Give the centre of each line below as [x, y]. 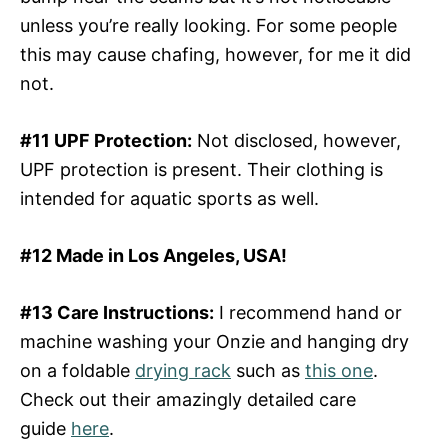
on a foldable [77, 370]
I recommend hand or [308, 312]
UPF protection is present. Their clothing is [201, 169]
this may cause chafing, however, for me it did [215, 54]
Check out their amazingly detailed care [188, 399]
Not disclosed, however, [296, 140]
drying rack [183, 370]
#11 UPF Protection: [106, 140]
